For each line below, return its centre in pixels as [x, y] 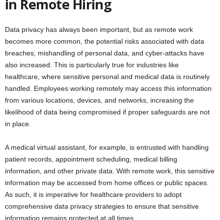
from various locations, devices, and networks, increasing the [99, 100]
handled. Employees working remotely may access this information [108, 88]
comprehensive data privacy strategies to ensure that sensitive [102, 206]
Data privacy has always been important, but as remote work [99, 29]
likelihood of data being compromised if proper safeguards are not [107, 112]
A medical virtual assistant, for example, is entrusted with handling [107, 147]
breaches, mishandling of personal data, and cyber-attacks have [105, 53]
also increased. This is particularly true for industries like [92, 65]
